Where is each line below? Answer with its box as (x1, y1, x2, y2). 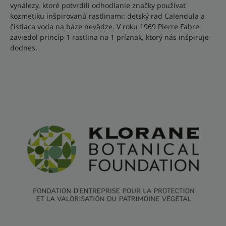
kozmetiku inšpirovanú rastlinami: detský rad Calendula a (10, 11, 205, 21)
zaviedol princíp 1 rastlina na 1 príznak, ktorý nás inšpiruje (10, 32, 209, 42)
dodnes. (10, 42, 37, 52)
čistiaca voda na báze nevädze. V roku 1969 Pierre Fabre (10, 21, 199, 31)
